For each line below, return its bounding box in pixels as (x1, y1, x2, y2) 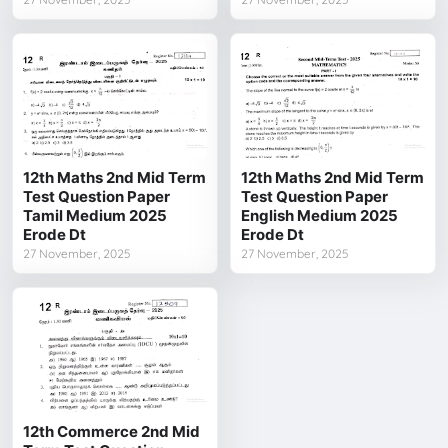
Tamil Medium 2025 (23, 206, 168, 226)
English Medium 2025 (241, 206, 399, 226)
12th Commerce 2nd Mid (23, 422, 201, 442)
